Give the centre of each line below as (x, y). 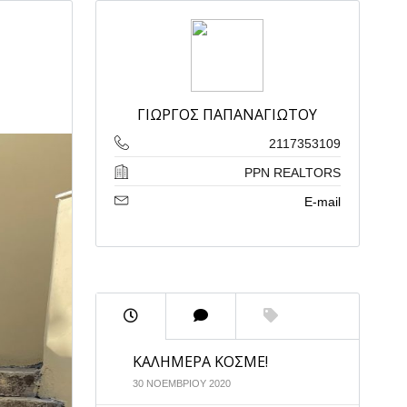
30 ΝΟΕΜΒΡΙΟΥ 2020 (181, 383)
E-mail (322, 202)
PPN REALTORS (292, 173)
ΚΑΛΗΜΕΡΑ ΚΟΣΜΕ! (200, 362)
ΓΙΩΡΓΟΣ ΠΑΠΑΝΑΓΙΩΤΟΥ (228, 114)
